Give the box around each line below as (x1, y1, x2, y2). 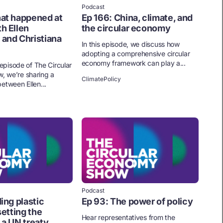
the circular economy (81, 22, 171, 33)
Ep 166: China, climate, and (81, 12, 193, 23)
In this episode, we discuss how (81, 39, 180, 48)
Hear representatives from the (81, 213, 175, 222)
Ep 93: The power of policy (81, 196, 193, 207)
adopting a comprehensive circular (81, 49, 190, 58)
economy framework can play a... (81, 58, 186, 67)
